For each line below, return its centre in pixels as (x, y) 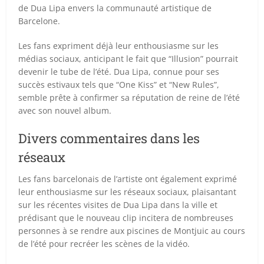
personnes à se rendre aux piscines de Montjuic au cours (132, 230)
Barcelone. (39, 21)
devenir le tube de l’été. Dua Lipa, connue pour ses (119, 71)
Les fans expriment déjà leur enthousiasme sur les (119, 45)
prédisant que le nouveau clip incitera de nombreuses (126, 217)
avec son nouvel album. (65, 110)
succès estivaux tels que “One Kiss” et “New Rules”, (119, 84)
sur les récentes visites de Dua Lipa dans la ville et (118, 204)
